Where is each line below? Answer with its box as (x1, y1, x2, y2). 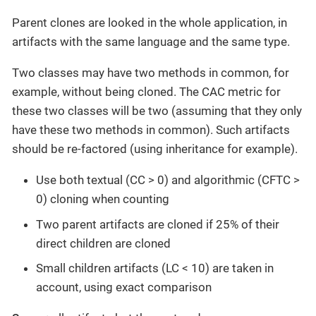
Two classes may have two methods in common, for (12, 66, 289, 80)
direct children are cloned (36, 236, 171, 250)
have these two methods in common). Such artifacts (12, 123, 290, 138)
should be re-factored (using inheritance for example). (12, 142, 298, 157)
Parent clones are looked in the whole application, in (12, 16, 287, 30)
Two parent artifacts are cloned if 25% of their (36, 217, 279, 231)
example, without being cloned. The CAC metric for (12, 85, 281, 99)
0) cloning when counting (36, 192, 169, 207)
